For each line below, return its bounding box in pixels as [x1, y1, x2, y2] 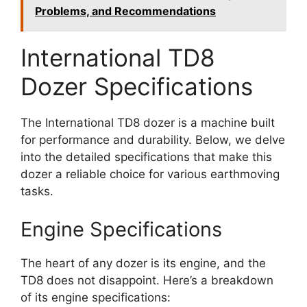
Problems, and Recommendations [35, 4, 216, 19]
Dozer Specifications [21, 72, 253, 101]
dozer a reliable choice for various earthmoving [21, 167, 280, 182]
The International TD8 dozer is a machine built [21, 116, 275, 130]
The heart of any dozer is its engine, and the [21, 256, 266, 270]
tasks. [21, 184, 53, 199]
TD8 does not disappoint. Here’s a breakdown [21, 273, 273, 287]
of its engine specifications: [21, 290, 171, 304]
